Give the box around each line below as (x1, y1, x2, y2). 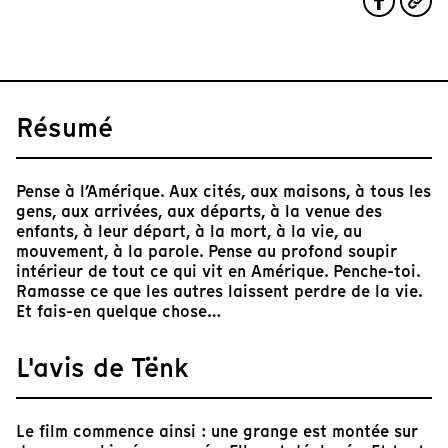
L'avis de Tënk (16, 349, 189, 386)
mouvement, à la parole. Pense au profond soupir (16, 240, 397, 263)
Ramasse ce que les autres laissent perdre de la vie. (16, 280, 422, 303)
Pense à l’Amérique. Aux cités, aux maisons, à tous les (16, 180, 431, 203)
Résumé (16, 109, 113, 146)
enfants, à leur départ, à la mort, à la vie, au (16, 220, 362, 243)
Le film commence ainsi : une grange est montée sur (16, 420, 418, 443)
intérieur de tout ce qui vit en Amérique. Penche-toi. (16, 260, 420, 283)
